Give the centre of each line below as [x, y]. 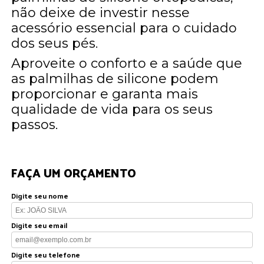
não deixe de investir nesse [101, 12]
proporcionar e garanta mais [105, 94]
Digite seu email [39, 225]
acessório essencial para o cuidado [124, 28]
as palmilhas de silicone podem [115, 78]
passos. [35, 124]
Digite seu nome [40, 195]
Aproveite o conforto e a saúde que [127, 63]
